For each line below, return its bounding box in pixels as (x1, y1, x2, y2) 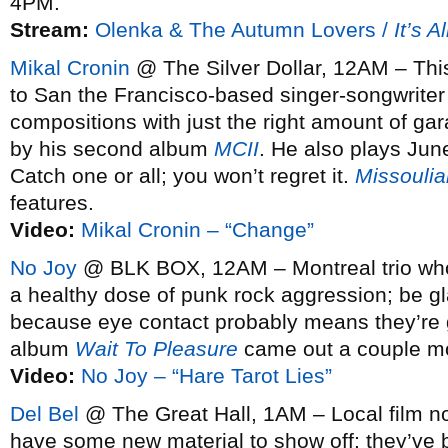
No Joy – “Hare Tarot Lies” (81, 364, 332, 387)
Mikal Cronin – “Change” (81, 218, 314, 241)
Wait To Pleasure (75, 337, 238, 360)
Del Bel (10, 402, 79, 425)
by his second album (10, 137, 214, 160)
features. (10, 191, 94, 214)
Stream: (10, 18, 89, 41)
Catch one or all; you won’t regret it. (10, 164, 355, 187)
